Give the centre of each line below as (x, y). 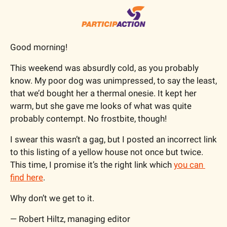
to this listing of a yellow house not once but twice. (107, 152)
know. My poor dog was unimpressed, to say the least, (113, 80)
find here (27, 177)
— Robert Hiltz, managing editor (70, 219)
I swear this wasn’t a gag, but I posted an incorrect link (113, 139)
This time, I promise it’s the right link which (92, 164)
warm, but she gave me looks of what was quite (101, 106)
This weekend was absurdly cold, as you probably (104, 68)
